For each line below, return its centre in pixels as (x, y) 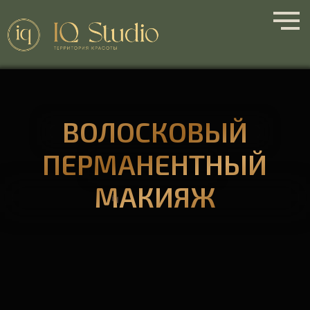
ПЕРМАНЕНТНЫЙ (117, 125)
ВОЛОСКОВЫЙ (118, 100)
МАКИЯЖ (117, 149)
